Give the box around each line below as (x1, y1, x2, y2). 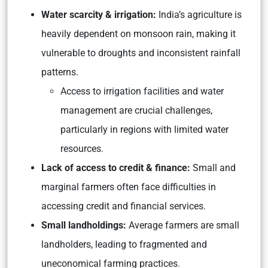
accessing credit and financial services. (41, 200, 206, 212)
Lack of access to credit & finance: (41, 162, 190, 173)
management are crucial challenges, (60, 105, 212, 116)
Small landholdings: (41, 220, 129, 231)
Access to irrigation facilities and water (60, 86, 224, 97)
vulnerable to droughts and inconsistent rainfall (41, 47, 240, 59)
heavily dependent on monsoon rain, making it (41, 28, 236, 39)
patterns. (41, 66, 78, 78)
